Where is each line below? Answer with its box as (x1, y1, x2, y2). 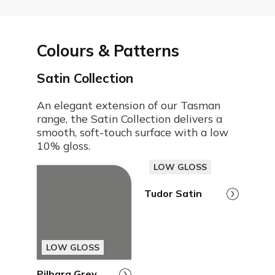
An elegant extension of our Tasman (36, 98, 220, 112)
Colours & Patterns (36, 41, 179, 61)
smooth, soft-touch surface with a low (36, 125, 228, 139)
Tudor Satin (144, 187, 202, 199)
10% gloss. (36, 139, 90, 152)
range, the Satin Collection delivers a (36, 112, 222, 125)
